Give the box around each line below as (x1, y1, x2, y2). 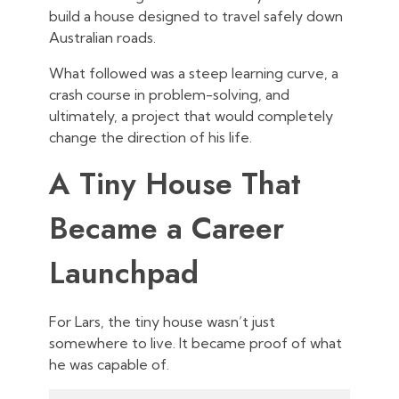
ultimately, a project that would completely (49, 107, 333, 126)
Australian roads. (49, 28, 156, 47)
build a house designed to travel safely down (49, 7, 343, 26)
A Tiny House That (49, 162, 301, 207)
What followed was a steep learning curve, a (49, 64, 338, 83)
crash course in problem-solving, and (49, 85, 289, 104)
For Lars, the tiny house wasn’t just (49, 313, 275, 331)
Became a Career (49, 207, 284, 251)
